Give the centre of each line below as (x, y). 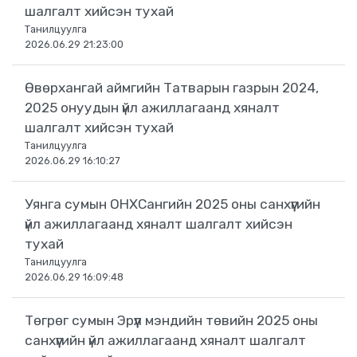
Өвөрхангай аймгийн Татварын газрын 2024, (172, 88)
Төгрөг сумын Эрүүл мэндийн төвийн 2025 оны (171, 321)
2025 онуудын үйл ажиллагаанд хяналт (152, 108)
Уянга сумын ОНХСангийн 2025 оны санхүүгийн (173, 204)
